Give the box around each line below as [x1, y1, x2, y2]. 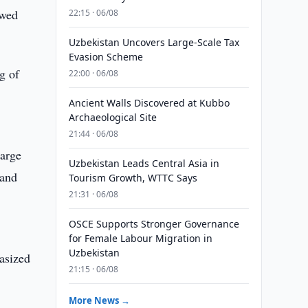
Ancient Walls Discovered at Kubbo [68, 96, 230, 109]
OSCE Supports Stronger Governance [68, 217, 239, 230]
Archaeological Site [68, 111, 157, 124]
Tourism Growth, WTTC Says [68, 171, 197, 184]
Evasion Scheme [68, 50, 143, 63]
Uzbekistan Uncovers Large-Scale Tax [68, 36, 239, 49]
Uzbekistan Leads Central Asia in [68, 157, 219, 170]
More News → [68, 294, 130, 307]
